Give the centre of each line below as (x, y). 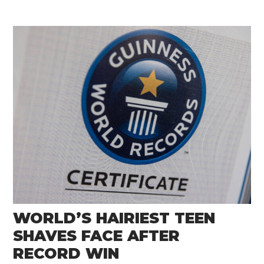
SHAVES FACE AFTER (97, 236)
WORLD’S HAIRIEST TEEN (114, 218)
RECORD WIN (66, 254)
